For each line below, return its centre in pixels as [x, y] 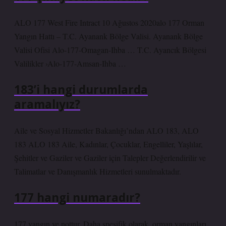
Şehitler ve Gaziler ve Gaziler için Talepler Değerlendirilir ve [110, 158]
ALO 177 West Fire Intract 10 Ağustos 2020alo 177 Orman [109, 22]
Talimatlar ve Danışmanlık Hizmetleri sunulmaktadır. [98, 171]
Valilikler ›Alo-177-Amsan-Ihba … [70, 63]
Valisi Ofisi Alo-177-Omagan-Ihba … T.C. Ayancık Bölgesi [110, 50]
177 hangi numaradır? [77, 197]
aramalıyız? [47, 104]
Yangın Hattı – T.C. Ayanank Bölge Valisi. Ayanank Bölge [108, 36]
